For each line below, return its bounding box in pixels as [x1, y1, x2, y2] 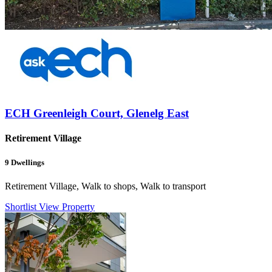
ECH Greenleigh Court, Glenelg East [5, 107, 189, 120]
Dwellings [9, 157, 44, 167]
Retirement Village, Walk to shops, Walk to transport [5, 180, 206, 191]
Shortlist [5, 201, 39, 212]
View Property [39, 201, 95, 212]
